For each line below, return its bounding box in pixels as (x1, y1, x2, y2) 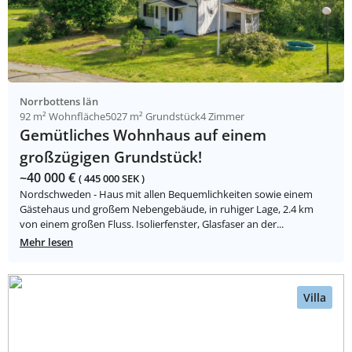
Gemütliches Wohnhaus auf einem (20, 124, 266, 146)
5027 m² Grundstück (105, 109, 200, 124)
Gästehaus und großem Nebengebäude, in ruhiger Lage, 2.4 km (20, 202, 313, 217)
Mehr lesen (20, 235, 73, 250)
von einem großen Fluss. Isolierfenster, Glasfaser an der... (20, 217, 284, 232)
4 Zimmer (200, 109, 244, 124)
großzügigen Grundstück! (20, 146, 202, 168)
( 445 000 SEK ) (79, 171, 145, 186)
